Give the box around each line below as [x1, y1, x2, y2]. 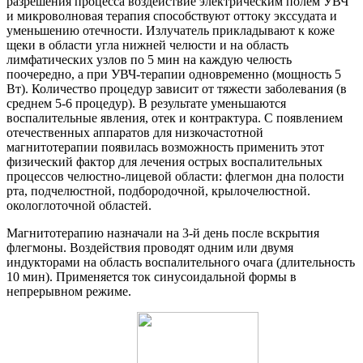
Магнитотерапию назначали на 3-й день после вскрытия [6, 225, 319, 240]
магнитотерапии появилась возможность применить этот [6, 139, 324, 154]
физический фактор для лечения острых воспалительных [6, 154, 322, 169]
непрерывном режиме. [6, 284, 131, 298]
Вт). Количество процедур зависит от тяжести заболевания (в [6, 81, 347, 96]
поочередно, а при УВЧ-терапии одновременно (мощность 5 [6, 66, 341, 81]
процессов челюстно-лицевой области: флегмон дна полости [6, 169, 344, 183]
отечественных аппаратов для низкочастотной [6, 125, 263, 139]
